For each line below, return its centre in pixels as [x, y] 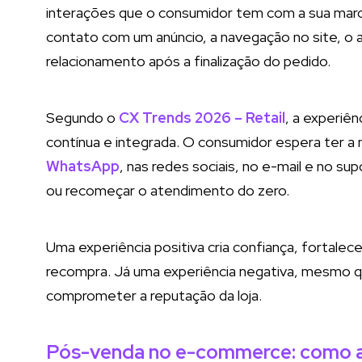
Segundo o [82, 118]
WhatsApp [83, 166]
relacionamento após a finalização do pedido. [188, 61]
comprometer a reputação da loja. [154, 295]
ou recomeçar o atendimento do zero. [168, 190]
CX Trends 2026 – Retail [202, 118]
